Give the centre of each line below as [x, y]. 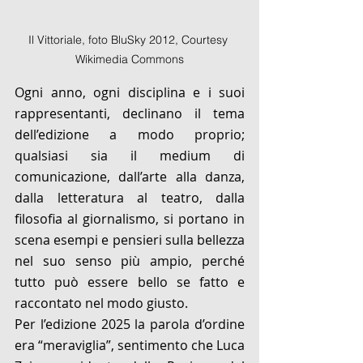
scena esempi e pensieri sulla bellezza [130, 240]
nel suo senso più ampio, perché [130, 261]
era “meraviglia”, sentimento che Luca [130, 346]
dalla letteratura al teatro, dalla [130, 198]
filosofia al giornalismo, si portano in [130, 219]
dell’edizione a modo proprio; [130, 135]
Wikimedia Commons [130, 60]
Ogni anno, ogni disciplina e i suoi [130, 93]
